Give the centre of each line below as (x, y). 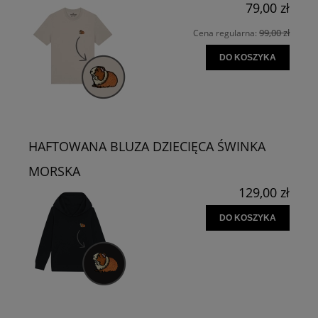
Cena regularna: (226, 33)
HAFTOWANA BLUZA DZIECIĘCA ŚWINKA (147, 146)
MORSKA (54, 171)
